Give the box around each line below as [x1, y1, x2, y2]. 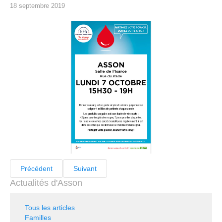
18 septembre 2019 [10, 2, 65, 9]
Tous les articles [25, 203, 75, 212]
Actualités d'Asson [10, 177, 82, 188]
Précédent [20, 164, 53, 172]
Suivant [73, 164, 97, 172]
